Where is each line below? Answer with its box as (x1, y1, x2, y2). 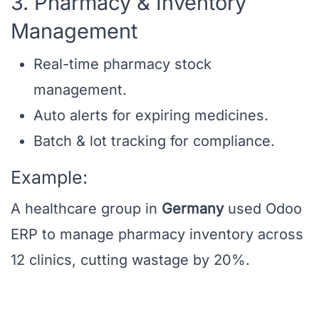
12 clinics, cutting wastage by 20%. (11, 251, 250, 269)
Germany (162, 200, 224, 218)
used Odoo (224, 200, 302, 218)
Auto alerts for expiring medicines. (33, 107, 268, 125)
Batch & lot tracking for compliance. (33, 132, 275, 150)
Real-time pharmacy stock (33, 56, 211, 73)
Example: (11, 167, 88, 189)
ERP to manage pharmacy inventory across (11, 226, 303, 244)
